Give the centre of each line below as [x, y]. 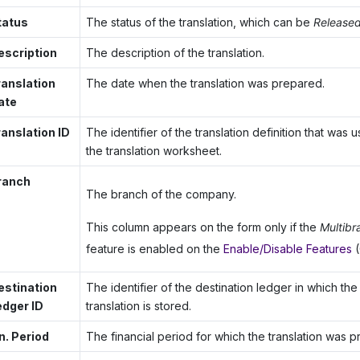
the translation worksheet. [154, 150]
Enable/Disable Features [288, 248]
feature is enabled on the [155, 248]
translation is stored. [139, 305]
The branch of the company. [162, 194]
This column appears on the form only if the [203, 227]
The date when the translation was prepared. [206, 83]
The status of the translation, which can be [200, 22]
